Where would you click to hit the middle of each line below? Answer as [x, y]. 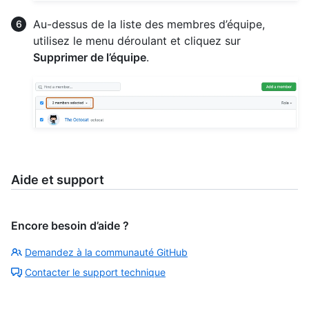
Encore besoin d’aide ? [70, 226]
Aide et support [58, 180]
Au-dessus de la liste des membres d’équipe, [149, 24]
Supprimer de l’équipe [90, 57]
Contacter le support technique [95, 272]
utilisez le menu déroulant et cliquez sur [137, 40]
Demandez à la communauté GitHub [106, 252]
